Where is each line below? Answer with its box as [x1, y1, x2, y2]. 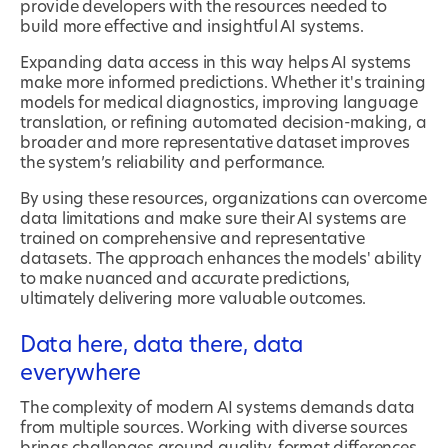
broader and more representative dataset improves [20, 135, 410, 152]
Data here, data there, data [20, 334, 304, 357]
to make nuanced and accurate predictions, [20, 271, 351, 288]
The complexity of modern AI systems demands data [20, 400, 415, 417]
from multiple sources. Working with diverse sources [20, 420, 408, 437]
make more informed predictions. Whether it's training [20, 75, 426, 92]
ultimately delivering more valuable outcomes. [20, 291, 367, 308]
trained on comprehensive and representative [20, 231, 365, 248]
